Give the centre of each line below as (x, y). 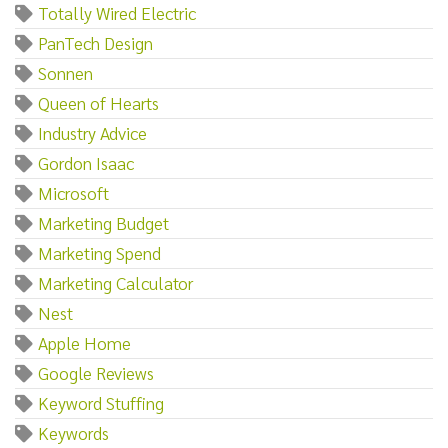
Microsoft (73, 192)
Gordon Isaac (86, 162)
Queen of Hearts (98, 102)
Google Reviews (96, 372)
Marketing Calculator (115, 282)
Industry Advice (92, 132)
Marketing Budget (103, 222)
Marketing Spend (99, 252)
